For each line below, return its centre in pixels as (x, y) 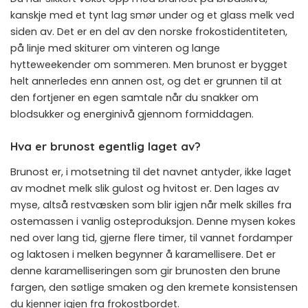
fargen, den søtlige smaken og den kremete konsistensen (154, 287)
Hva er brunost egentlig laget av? (106, 146)
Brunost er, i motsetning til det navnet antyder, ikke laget (151, 172)
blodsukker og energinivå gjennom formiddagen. (132, 114)
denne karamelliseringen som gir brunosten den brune (145, 271)
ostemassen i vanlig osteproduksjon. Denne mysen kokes (153, 221)
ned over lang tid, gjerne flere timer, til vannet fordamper (152, 238)
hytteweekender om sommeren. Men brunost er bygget (149, 64)
